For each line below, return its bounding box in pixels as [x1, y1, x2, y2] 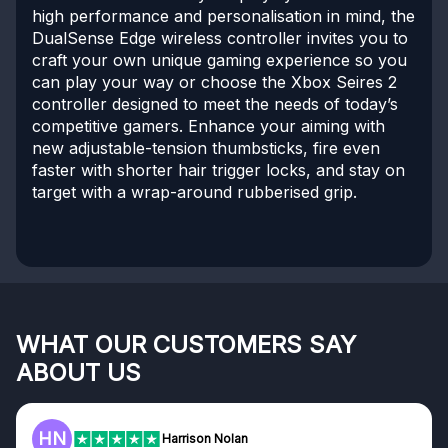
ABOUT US [16, 358, 141, 388]
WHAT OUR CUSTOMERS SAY [16, 330, 356, 360]
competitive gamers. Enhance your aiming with [32, 116, 385, 137]
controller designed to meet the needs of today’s [32, 94, 398, 115]
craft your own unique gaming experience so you [32, 50, 407, 71]
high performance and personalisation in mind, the [32, 6, 415, 27]
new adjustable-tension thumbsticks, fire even [32, 138, 380, 159]
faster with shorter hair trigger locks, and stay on [32, 160, 405, 181]
